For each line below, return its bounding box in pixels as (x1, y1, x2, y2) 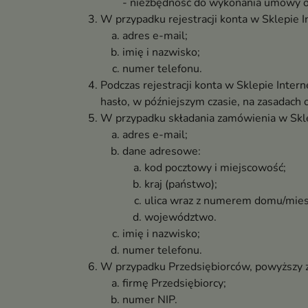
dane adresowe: (122, 144, 201, 159)
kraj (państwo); (144, 177, 217, 192)
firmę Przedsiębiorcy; (122, 276, 226, 291)
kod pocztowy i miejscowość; (144, 160, 286, 175)
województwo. (144, 210, 217, 225)
